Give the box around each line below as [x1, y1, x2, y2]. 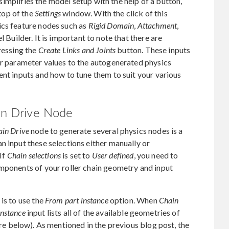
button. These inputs [116, 44, 191, 55]
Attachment [137, 20, 177, 30]
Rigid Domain [88, 20, 134, 30]
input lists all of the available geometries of [25, 207, 180, 217]
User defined [91, 150, 134, 160]
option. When [108, 195, 159, 205]
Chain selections [7, 150, 61, 160]
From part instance [45, 195, 108, 205]
